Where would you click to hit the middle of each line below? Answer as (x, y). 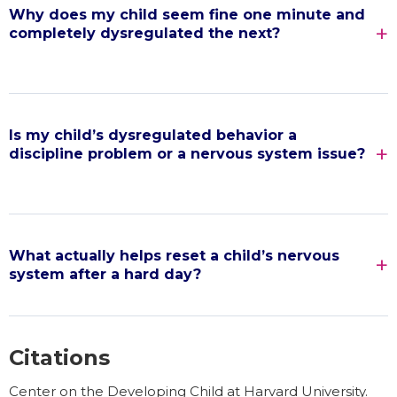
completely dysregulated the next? (144, 34)
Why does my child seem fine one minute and (187, 15)
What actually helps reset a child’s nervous (174, 256)
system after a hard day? (105, 275)
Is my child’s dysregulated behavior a (153, 136)
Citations (59, 358)
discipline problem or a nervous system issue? (187, 154)
